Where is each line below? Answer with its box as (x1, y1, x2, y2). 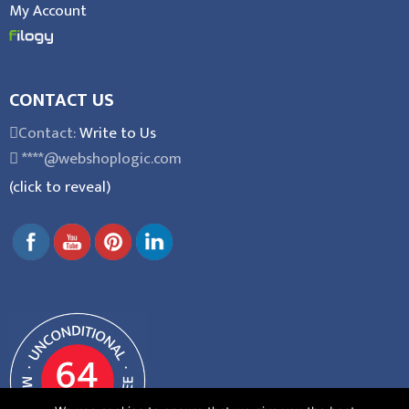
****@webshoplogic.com (18, 146, 182, 172)
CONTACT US (9, 85, 114, 116)
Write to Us (79, 121, 156, 146)
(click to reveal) (9, 173, 110, 200)
